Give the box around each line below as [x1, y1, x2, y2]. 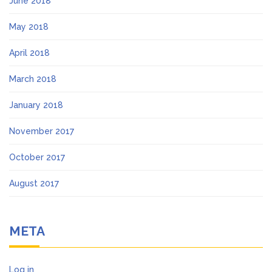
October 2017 [9, 152, 65, 163]
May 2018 [9, 22, 49, 32]
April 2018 [9, 48, 50, 58]
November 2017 [9, 126, 74, 137]
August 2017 [9, 178, 59, 189]
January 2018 [9, 100, 63, 110]
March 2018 [9, 74, 56, 84]
